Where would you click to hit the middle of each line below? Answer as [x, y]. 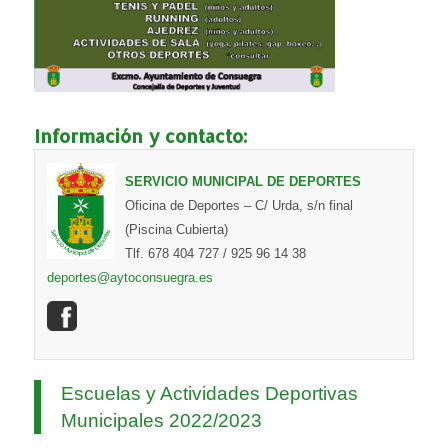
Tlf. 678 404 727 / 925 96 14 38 [215, 253]
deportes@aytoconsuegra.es [129, 277]
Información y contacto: [140, 135]
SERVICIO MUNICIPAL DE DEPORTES [242, 181]
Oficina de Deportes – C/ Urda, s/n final [238, 205]
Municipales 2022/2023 [161, 420]
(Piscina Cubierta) [176, 229]
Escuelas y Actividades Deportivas [209, 393]
